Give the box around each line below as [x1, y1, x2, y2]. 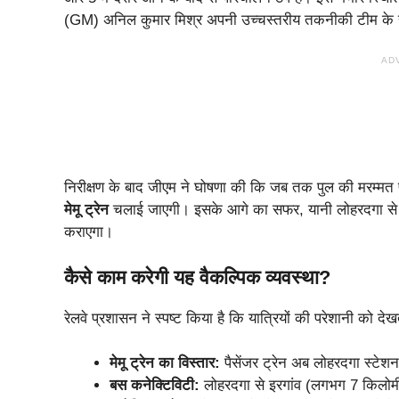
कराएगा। [64, 224, 113, 240]
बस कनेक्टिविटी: [110, 377, 199, 394]
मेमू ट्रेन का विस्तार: [110, 354, 220, 371]
